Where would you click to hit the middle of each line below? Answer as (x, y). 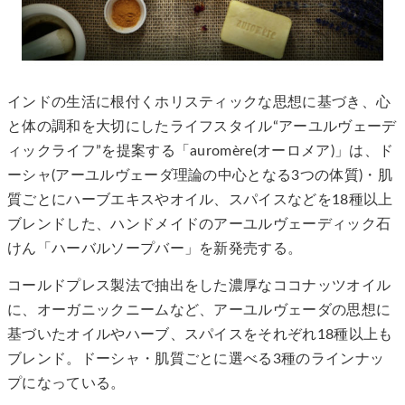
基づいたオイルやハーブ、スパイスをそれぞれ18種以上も (200, 335)
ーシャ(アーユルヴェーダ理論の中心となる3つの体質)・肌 (200, 175)
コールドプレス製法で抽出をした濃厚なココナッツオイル (199, 286)
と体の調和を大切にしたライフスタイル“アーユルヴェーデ (202, 127)
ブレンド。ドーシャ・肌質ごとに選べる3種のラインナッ (196, 359)
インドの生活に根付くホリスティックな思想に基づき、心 (199, 102)
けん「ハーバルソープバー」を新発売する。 (155, 249)
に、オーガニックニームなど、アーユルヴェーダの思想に (199, 311)
